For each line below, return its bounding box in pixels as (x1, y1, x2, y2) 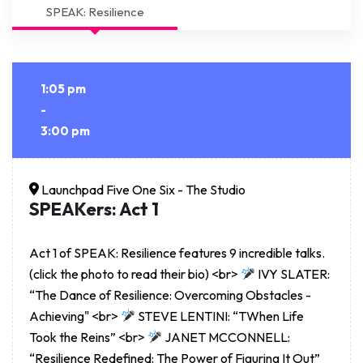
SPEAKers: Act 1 (29, 197, 159, 220)
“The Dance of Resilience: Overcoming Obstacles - (29, 286, 311, 303)
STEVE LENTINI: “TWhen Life (135, 307, 305, 324)
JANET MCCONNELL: (162, 328, 291, 345)
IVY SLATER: (255, 265, 331, 282)
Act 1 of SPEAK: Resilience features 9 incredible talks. (29, 244, 325, 261)
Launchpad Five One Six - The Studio (39, 181, 246, 198)
